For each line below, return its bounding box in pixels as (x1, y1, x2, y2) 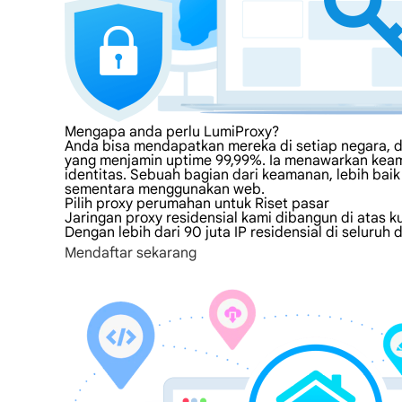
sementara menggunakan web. (65, 180, 265, 198)
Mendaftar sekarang (65, 244, 197, 262)
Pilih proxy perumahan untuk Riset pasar (65, 195, 329, 213)
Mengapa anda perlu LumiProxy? (65, 123, 279, 141)
